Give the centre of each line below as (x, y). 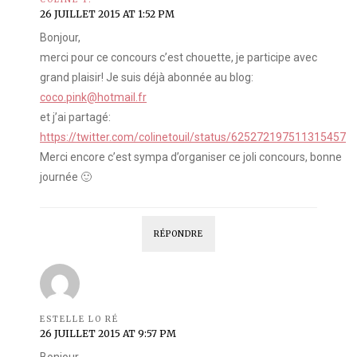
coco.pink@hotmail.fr (93, 98)
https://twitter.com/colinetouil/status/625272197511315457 (193, 137)
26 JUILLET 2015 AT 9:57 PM (108, 334)
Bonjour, (60, 38)
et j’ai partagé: (75, 118)
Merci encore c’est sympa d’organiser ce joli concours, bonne (191, 157)
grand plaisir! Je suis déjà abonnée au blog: (147, 78)
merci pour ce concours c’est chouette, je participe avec (178, 58)
